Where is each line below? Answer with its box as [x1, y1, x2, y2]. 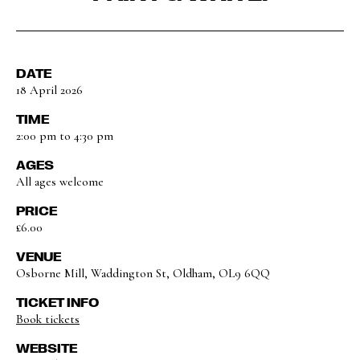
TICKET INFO [16, 295, 99, 309]
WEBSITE [16, 341, 77, 355]
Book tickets [16, 312, 80, 326]
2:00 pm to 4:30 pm [16, 129, 113, 143]
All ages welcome [16, 174, 104, 189]
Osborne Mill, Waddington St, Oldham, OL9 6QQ [16, 266, 270, 280]
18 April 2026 [16, 83, 83, 97]
